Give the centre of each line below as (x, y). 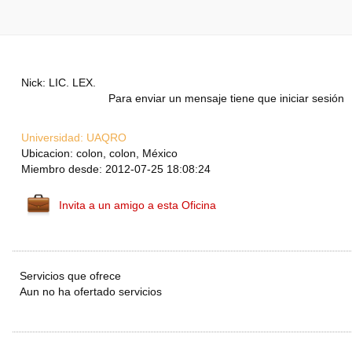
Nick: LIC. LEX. (59, 83)
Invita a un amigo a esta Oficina (137, 205)
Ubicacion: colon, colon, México (99, 154)
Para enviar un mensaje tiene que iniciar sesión (226, 99)
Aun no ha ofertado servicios (91, 292)
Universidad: (52, 138)
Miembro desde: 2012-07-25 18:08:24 (116, 169)
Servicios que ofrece (70, 276)
